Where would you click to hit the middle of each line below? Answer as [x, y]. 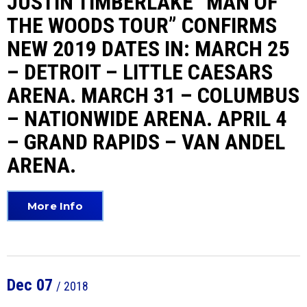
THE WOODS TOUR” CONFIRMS [142, 25]
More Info [55, 206]
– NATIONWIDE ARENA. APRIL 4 [147, 119]
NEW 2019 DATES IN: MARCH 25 [148, 49]
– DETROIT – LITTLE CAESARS [140, 72]
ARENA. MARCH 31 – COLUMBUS [153, 95]
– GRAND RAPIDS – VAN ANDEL [146, 142]
